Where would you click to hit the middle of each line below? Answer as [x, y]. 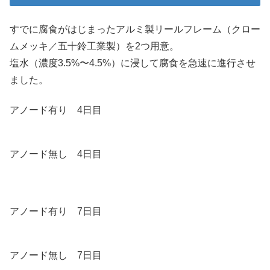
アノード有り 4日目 [56, 110]
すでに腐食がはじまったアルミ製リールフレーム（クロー [135, 29]
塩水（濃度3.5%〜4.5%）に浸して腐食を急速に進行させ [133, 63]
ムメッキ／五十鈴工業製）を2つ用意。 [94, 46]
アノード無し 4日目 [56, 154]
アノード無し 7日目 [56, 256]
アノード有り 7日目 [56, 212]
